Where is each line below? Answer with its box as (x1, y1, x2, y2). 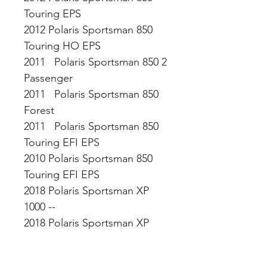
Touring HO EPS (24, 39, 104, 52)
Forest (24, 104, 57, 117)
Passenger (24, 72, 76, 85)
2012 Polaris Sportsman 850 (24, 23, 153, 36)
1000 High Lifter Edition (24, 232, 138, 246)
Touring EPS (24, 7, 84, 20)
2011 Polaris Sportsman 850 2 (24, 55, 167, 69)
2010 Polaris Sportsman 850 (24, 152, 153, 165)
